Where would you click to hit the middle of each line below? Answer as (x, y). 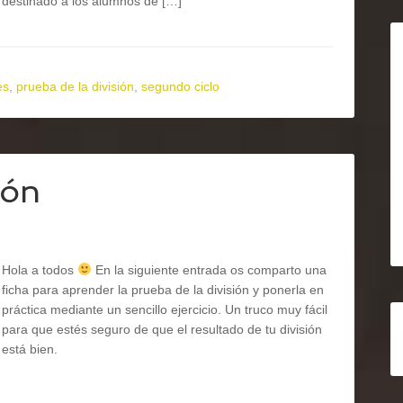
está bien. (30, 349)
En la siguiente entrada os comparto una (209, 270)
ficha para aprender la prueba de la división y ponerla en (163, 290)
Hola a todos (40, 270)
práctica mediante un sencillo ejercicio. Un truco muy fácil (165, 309)
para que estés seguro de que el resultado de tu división (162, 329)
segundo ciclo (180, 86)
